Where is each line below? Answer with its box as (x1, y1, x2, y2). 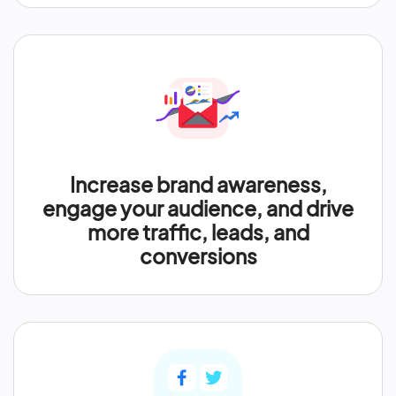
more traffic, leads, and (87, 219, 309, 245)
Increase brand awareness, (69, 171, 327, 197)
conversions (139, 243, 257, 269)
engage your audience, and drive (42, 195, 354, 221)
